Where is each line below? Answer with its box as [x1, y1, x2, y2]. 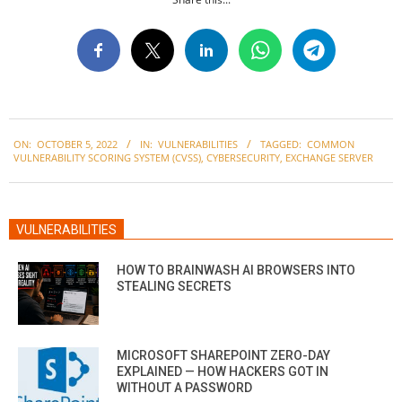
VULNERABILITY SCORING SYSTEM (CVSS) [13, 150, 201, 164]
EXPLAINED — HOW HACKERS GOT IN [117, 363, 328, 379]
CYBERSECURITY [206, 150, 280, 164]
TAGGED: [260, 136, 301, 151]
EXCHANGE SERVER [285, 150, 373, 164]
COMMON [307, 136, 354, 151]
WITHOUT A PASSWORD [117, 380, 252, 395]
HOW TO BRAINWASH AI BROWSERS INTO [117, 262, 355, 277]
